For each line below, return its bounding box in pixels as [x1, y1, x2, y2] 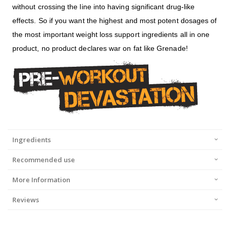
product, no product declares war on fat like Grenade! [12, 44, 188, 53]
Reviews [12, 195, 39, 205]
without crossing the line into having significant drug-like [12, 3, 195, 11]
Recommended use [12, 155, 75, 165]
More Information [12, 175, 70, 185]
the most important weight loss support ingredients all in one [12, 30, 210, 39]
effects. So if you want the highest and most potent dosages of [12, 16, 217, 25]
